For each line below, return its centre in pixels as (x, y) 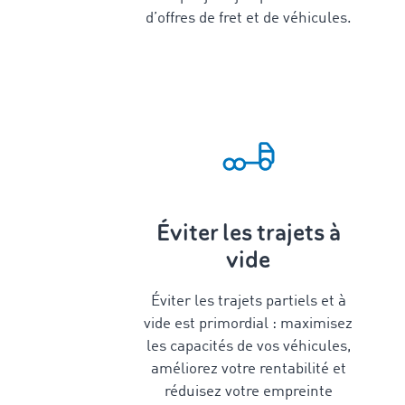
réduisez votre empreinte (248, 392)
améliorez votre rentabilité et (248, 369)
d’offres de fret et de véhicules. (248, 19)
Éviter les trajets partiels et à (248, 301)
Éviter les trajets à (248, 233)
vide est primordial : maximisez (248, 324)
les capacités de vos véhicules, (248, 347)
